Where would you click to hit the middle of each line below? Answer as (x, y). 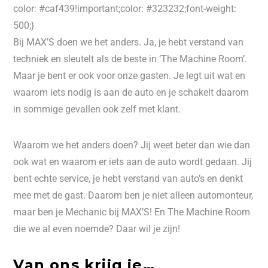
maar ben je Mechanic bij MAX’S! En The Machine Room (132, 212)
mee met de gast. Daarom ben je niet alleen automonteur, (133, 195)
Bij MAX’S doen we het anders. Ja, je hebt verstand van (129, 42)
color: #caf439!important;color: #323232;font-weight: (125, 9)
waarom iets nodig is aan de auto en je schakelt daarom (131, 92)
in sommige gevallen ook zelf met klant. (97, 109)
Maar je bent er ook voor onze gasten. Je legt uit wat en (130, 76)
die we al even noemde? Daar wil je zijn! (97, 229)
